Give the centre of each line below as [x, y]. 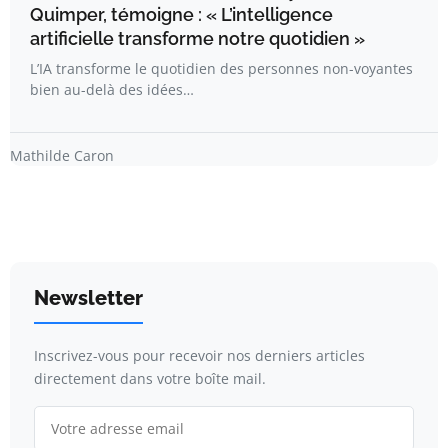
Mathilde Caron [62, 156]
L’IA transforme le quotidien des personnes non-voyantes [221, 69]
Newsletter [88, 298]
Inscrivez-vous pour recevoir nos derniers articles [199, 356]
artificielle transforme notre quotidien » [197, 39]
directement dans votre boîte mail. [150, 379]
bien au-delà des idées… [112, 90]
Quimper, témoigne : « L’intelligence [181, 15]
